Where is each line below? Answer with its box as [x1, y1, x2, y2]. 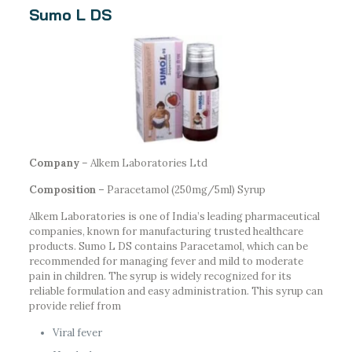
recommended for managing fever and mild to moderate [28, 254, 303, 268]
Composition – [28, 182, 104, 196]
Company [28, 156, 82, 170]
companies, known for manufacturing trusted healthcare [28, 224, 303, 238]
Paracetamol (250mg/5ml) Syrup [104, 182, 266, 196]
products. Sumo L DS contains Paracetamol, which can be [28, 239, 308, 253]
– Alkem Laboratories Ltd [81, 156, 207, 170]
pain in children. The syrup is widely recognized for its [28, 269, 291, 283]
